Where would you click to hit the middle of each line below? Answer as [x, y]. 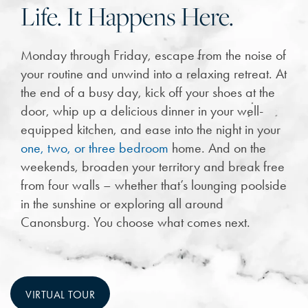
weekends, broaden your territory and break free [153, 166]
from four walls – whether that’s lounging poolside [154, 185]
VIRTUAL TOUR [60, 294]
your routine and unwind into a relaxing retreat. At [154, 73]
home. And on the [217, 147]
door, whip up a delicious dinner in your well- [142, 110]
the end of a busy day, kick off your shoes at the [148, 92]
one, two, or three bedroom [95, 147]
